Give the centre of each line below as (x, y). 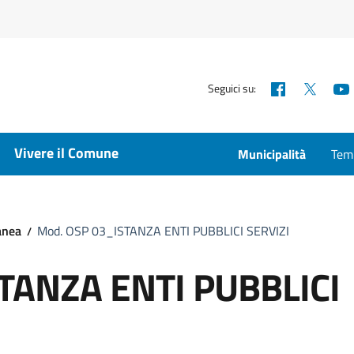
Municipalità (272, 154)
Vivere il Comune (66, 153)
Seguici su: (232, 88)
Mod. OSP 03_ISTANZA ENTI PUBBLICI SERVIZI (164, 231)
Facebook (316, 87)
